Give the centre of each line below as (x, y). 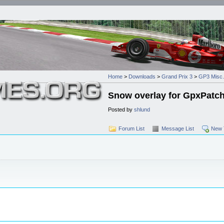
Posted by (121, 109)
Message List (178, 128)
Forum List (131, 128)
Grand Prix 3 (177, 76)
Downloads (142, 76)
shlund (142, 109)
